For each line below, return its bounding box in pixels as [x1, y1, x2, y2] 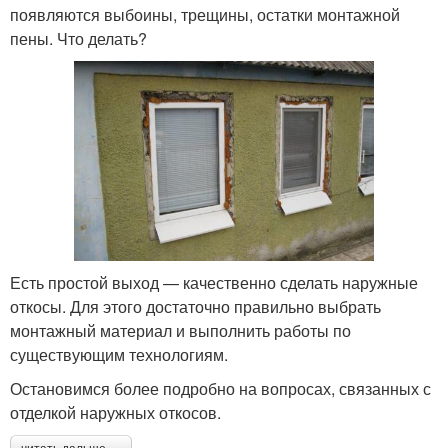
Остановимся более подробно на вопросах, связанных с [10, 377, 431, 401]
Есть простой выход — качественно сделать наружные [10, 271, 418, 295]
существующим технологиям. [10, 343, 228, 367]
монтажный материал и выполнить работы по [10, 319, 351, 343]
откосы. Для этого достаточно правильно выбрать [10, 295, 381, 319]
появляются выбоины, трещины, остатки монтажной [10, 3, 400, 27]
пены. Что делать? [10, 27, 147, 51]
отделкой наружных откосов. [10, 401, 221, 425]
